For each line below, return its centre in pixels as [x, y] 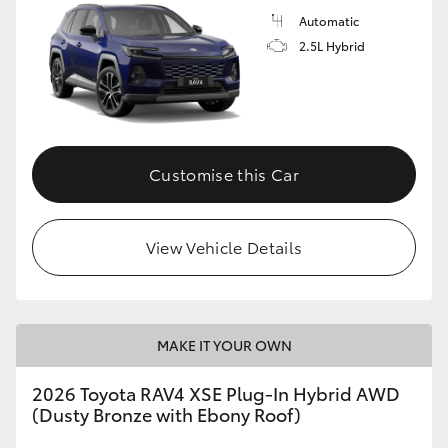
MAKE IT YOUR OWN [224, 345]
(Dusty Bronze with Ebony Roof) [166, 414]
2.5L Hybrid [332, 45]
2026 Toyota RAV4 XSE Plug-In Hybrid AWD [216, 393]
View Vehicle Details [224, 247]
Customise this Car [224, 174]
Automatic [329, 20]
